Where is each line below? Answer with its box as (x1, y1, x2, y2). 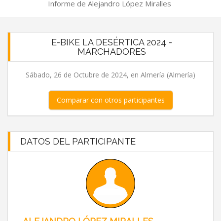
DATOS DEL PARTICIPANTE (20, 136, 136, 147)
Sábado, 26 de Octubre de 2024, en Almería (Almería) (26, 70, 195, 79)
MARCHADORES (77, 46, 146, 57)
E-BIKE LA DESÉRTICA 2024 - (51, 37, 172, 47)
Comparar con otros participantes (56, 95, 165, 105)
